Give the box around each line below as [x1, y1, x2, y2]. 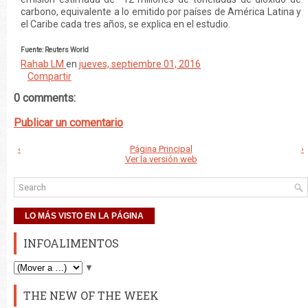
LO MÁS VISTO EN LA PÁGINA [25, 211, 144, 221]
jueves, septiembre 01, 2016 [79, 58, 201, 70]
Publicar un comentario [14, 116, 123, 130]
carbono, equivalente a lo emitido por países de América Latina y [21, 6, 301, 18]
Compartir [27, 71, 71, 82]
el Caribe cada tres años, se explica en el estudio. [21, 19, 230, 30]
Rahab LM [21, 58, 66, 70]
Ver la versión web [124, 154, 197, 165]
